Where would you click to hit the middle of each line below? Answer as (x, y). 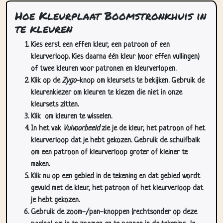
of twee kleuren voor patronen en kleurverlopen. (104, 44)
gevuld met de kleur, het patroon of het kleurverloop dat (117, 164)
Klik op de (47, 56)
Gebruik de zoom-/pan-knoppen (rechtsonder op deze (114, 187)
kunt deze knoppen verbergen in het (87, 211)
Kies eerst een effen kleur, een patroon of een (100, 20)
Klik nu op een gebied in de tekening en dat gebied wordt (115, 152)
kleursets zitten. (55, 80)
